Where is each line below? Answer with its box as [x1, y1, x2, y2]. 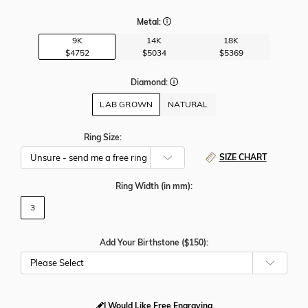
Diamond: [130, 76, 170, 87]
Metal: [137, 16, 163, 27]
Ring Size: [83, 132, 122, 143]
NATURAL [168, 99, 208, 110]
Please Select [30, 257, 84, 269]
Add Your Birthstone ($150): [100, 237, 208, 248]
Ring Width [115, 181, 161, 192]
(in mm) [161, 181, 190, 192]
